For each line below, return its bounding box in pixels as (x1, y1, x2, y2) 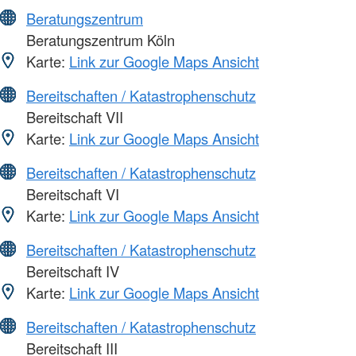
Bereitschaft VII (22, 106, 123, 127)
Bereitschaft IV (22, 260, 119, 281)
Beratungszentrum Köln (22, 29, 175, 50)
